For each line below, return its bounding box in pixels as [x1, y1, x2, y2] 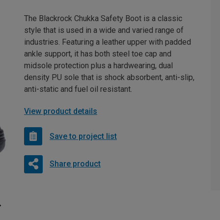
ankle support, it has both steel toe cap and [24, 49, 171, 58]
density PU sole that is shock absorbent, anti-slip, [24, 73, 194, 82]
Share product [49, 159, 101, 168]
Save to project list [50, 131, 117, 141]
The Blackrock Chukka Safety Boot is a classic [24, 14, 182, 23]
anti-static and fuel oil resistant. [24, 84, 132, 94]
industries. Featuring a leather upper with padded [24, 37, 191, 47]
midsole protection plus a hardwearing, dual [24, 61, 173, 70]
